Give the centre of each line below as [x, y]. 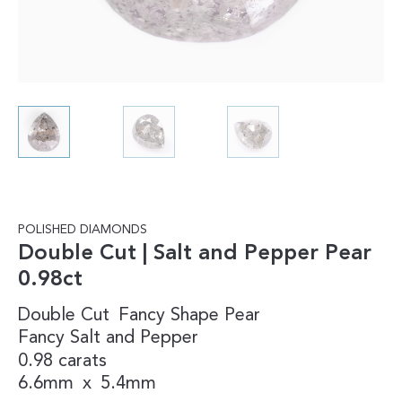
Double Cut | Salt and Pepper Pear [195, 253]
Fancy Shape [169, 315]
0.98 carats [62, 361]
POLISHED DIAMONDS [83, 229]
